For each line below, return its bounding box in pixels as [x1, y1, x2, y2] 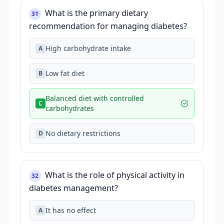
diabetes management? [29, 182, 118, 193]
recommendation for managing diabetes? [29, 20, 187, 31]
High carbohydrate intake [45, 43, 131, 53]
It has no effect [45, 205, 96, 215]
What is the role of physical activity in [45, 169, 184, 180]
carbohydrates [45, 103, 94, 113]
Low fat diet [45, 68, 84, 78]
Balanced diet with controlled [45, 93, 144, 103]
